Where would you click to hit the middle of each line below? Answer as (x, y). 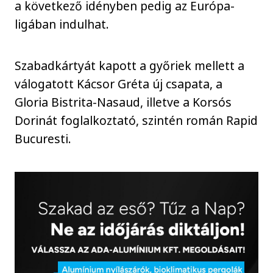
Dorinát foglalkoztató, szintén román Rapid (136, 121)
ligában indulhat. (68, 24)
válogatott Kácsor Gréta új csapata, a (119, 84)
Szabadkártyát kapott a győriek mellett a (130, 66)
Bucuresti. (45, 139)
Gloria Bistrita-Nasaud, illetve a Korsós (123, 102)
